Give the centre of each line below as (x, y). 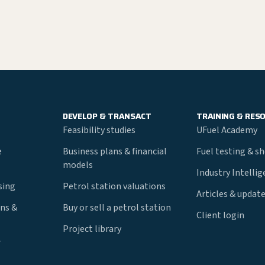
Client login (221, 215)
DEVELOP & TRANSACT (107, 116)
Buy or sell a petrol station (117, 208)
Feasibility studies (99, 130)
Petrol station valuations (114, 186)
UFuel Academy (227, 130)
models (77, 165)
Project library (92, 229)
